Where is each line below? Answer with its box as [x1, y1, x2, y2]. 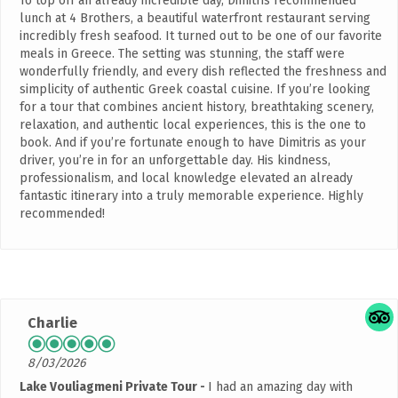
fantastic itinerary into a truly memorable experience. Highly [20, 188, 363, 204]
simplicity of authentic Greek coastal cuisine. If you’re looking [20, 82, 370, 98]
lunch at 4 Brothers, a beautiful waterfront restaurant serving [20, 11, 370, 27]
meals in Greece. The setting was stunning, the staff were [20, 46, 345, 62]
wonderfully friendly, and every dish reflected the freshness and [20, 64, 386, 80]
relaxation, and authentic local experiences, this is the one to [20, 117, 366, 133]
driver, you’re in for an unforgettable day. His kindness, [20, 153, 330, 169]
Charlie [28, 314, 77, 332]
